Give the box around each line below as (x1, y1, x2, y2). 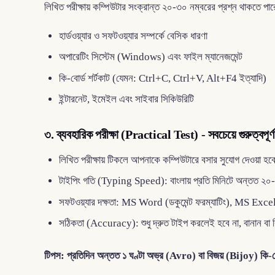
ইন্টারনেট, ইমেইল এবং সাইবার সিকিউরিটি (59, 93, 194, 105)
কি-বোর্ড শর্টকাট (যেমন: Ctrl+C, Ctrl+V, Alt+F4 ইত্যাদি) (59, 72, 266, 84)
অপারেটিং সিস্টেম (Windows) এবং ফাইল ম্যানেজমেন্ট (59, 51, 242, 63)
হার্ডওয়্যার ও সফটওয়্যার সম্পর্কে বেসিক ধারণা (59, 29, 207, 42)
